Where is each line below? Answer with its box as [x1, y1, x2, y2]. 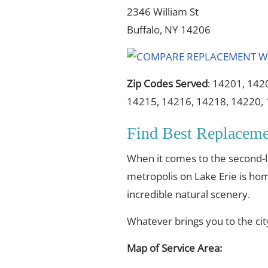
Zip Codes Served [127, 77, 208, 90]
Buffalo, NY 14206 [127, 23, 211, 36]
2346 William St [127, 5, 199, 19]
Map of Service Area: [127, 241, 222, 255]
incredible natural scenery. [127, 187, 250, 201]
